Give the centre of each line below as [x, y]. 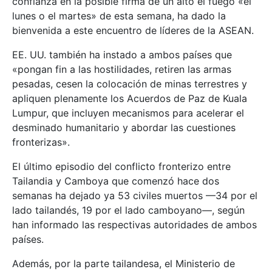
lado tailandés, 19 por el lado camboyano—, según [128, 210]
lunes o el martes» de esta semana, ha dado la [119, 15]
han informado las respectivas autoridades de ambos [134, 224]
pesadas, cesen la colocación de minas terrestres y [130, 83]
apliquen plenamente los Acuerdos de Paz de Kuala [130, 98]
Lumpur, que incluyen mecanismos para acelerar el [128, 113]
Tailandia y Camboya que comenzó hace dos [116, 181]
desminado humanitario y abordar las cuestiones [124, 127]
